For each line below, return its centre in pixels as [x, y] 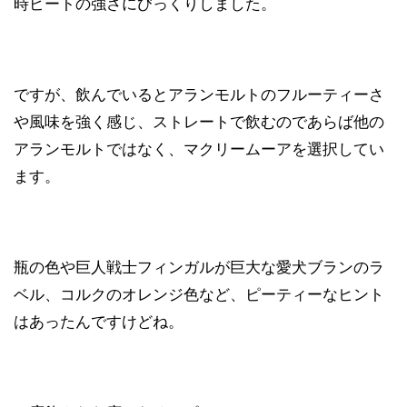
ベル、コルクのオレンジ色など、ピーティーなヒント [199, 294]
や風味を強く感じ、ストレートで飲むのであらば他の [199, 121]
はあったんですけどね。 [99, 321]
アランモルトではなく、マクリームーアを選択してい [199, 149]
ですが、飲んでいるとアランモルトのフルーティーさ [199, 94]
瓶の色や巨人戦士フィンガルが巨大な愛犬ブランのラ [199, 267]
